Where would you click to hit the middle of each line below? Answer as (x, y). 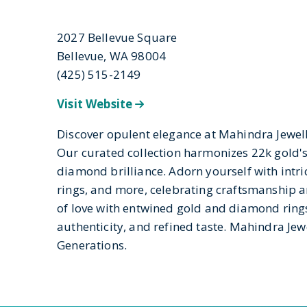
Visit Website (96, 104)
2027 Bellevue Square (117, 37)
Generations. (92, 245)
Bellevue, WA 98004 (112, 56)
